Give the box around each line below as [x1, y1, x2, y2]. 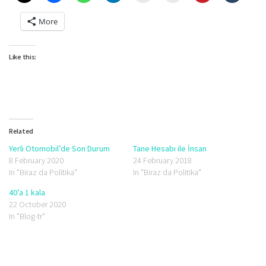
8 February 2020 [9, 154, 64, 166]
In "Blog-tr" [9, 210, 45, 221]
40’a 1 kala [9, 186, 45, 198]
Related [9, 126, 33, 135]
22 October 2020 [9, 198, 66, 210]
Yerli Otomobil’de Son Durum [9, 142, 110, 154]
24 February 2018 [133, 154, 192, 166]
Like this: [9, 52, 36, 61]
